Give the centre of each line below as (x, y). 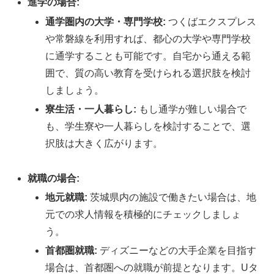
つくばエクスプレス (211, 21)
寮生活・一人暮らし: (91, 109)
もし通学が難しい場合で (192, 109)
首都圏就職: (72, 250)
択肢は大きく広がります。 (104, 143)
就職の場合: (54, 178)
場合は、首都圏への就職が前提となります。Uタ (152, 267)
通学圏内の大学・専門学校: (106, 21)
